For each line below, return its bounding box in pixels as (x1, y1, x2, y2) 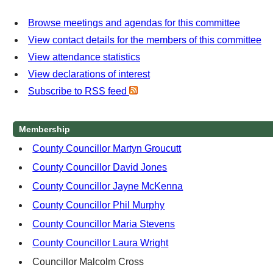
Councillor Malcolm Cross (32, 257, 152, 268)
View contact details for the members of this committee (28, 35, 261, 46)
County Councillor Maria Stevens (32, 219, 175, 230)
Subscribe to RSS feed (28, 86, 129, 97)
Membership (19, 124, 71, 135)
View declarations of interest (28, 69, 150, 80)
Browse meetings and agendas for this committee (28, 18, 240, 29)
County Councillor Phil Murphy (32, 200, 165, 211)
